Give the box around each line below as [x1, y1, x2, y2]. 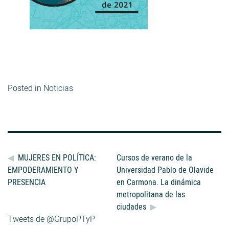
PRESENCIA [8, 176, 45, 188]
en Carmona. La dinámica [117, 176, 201, 188]
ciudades [117, 200, 147, 212]
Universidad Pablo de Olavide [117, 164, 214, 175]
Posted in [8, 82, 43, 94]
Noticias [43, 82, 73, 94]
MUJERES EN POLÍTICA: [18, 151, 96, 163]
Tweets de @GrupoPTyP [8, 213, 95, 224]
